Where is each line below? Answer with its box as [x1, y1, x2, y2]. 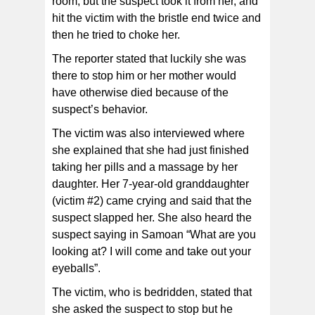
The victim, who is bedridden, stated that [52, 286, 252, 299]
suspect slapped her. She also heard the [52, 212, 252, 224]
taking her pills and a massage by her [52, 161, 238, 174]
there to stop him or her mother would [52, 70, 236, 82]
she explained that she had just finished [52, 144, 249, 157]
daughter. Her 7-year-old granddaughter [52, 178, 249, 191]
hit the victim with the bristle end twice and [52, 12, 261, 25]
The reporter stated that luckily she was [52, 53, 246, 65]
